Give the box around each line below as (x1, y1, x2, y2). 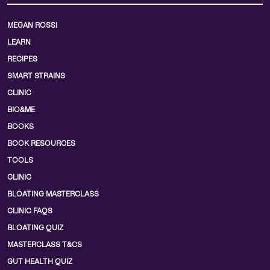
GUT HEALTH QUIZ (7, 257, 72, 266)
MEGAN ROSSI (7, 21, 57, 30)
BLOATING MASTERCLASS (7, 190, 99, 199)
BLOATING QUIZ (7, 224, 63, 233)
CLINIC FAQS (7, 207, 52, 216)
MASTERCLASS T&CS (7, 240, 82, 250)
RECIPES (7, 55, 37, 64)
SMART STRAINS (7, 72, 65, 81)
